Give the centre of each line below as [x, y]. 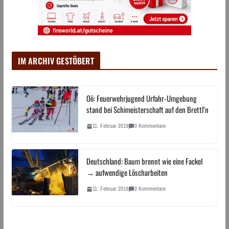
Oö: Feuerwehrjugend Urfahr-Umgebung [141, 98]
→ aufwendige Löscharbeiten [127, 173]
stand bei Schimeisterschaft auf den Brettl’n [147, 110]
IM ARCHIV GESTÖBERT [56, 61]
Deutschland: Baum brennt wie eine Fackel [144, 161]
